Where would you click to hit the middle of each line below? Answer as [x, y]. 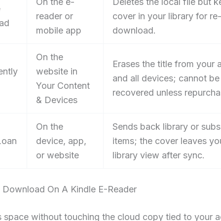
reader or [55, 16]
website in [57, 72]
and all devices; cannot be [166, 78]
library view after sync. [159, 155]
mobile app [59, 31]
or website [57, 155]
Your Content [63, 86]
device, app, [61, 141]
